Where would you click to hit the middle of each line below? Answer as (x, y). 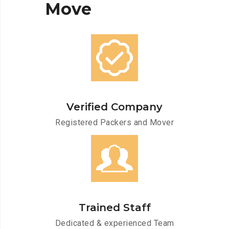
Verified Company (114, 107)
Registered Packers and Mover (114, 123)
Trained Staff (114, 208)
